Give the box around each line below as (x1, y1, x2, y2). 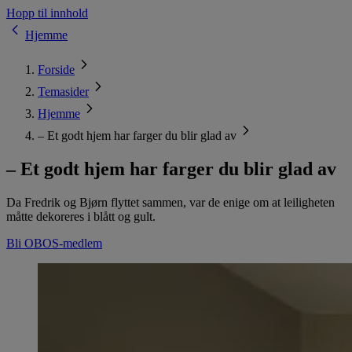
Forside (38, 63, 75, 76)
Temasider (38, 85, 89, 98)
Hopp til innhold (6, 6, 88, 20)
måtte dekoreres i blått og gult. (6, 209, 156, 223)
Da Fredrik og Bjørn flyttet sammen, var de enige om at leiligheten (6, 195, 335, 209)
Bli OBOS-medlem (6, 236, 102, 250)
